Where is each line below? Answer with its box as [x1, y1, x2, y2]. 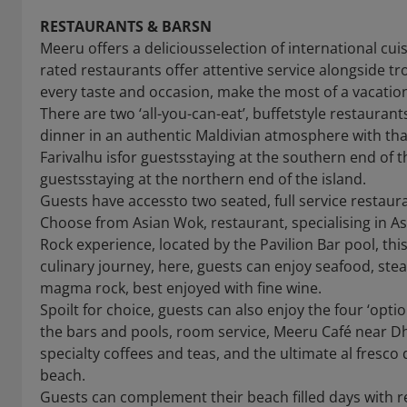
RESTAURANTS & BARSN [40, 16, 212, 36]
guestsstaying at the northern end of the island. [40, 169, 366, 189]
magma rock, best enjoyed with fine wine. [40, 278, 322, 298]
